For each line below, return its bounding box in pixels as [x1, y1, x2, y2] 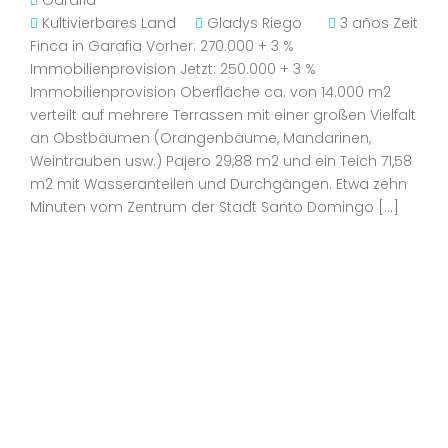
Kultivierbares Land [42, 13, 176, 33]
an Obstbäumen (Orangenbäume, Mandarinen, [30, 128, 371, 148]
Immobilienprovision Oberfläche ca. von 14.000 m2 [30, 82, 391, 102]
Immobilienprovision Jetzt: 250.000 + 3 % [30, 59, 316, 79]
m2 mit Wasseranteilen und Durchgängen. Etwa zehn [30, 174, 407, 194]
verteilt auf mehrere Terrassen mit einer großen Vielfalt [30, 105, 416, 125]
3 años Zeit [336, 13, 418, 33]
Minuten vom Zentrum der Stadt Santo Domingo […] [30, 197, 399, 217]
